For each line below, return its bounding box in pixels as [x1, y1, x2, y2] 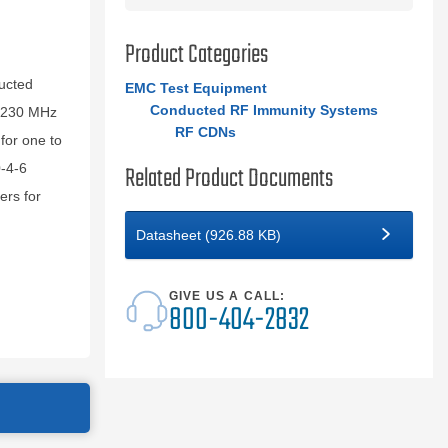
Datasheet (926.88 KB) [135, 227, 281, 243]
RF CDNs [174, 124, 236, 140]
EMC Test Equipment [124, 80, 267, 96]
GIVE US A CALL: [168, 289, 286, 303]
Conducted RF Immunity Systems [149, 102, 378, 118]
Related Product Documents [124, 159, 333, 199]
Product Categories [124, 35, 268, 75]
